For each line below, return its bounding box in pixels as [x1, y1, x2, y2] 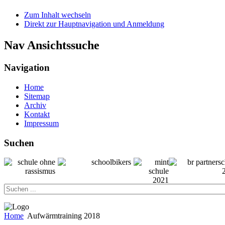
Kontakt [24, 109, 50, 119]
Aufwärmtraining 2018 [27, 211, 100, 220]
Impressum [24, 119, 59, 128]
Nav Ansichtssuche [4, 39, 99, 52]
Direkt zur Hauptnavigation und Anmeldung [24, 20, 164, 29]
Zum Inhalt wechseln [24, 11, 91, 20]
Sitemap [24, 91, 50, 100]
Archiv [24, 100, 46, 109]
